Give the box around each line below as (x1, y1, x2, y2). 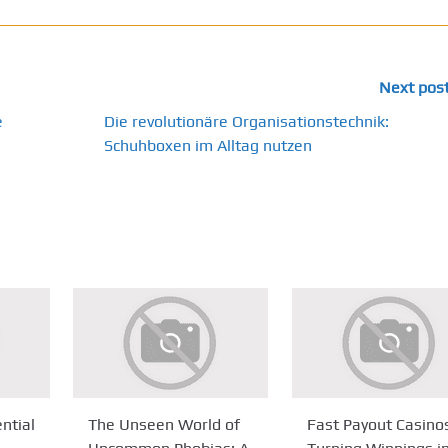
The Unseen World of (88, 415, 241, 434)
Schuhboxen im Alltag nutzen (104, 135, 313, 155)
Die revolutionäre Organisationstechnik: (104, 111, 390, 131)
